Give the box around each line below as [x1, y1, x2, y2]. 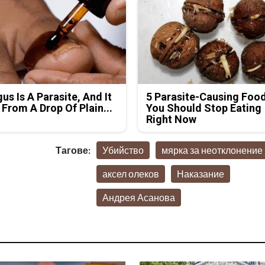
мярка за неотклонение [161, 144, 263, 156]
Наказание [176, 168, 224, 180]
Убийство [102, 144, 144, 156]
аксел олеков [102, 168, 159, 180]
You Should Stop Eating [146, 102, 262, 115]
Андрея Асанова [102, 192, 175, 203]
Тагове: [55, 144, 91, 156]
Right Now [146, 113, 197, 126]
